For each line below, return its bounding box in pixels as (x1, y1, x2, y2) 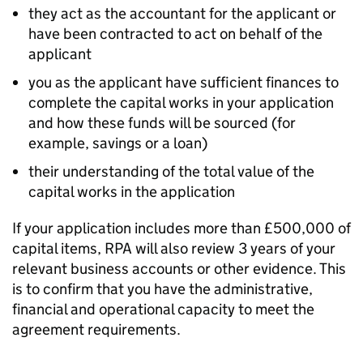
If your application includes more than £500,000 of (12, 219, 351, 237)
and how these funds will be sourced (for (28, 113, 296, 132)
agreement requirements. (12, 320, 181, 339)
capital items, (12, 239, 105, 258)
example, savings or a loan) (28, 134, 207, 152)
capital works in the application (28, 182, 235, 201)
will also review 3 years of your (132, 239, 335, 258)
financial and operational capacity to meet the (12, 300, 314, 318)
